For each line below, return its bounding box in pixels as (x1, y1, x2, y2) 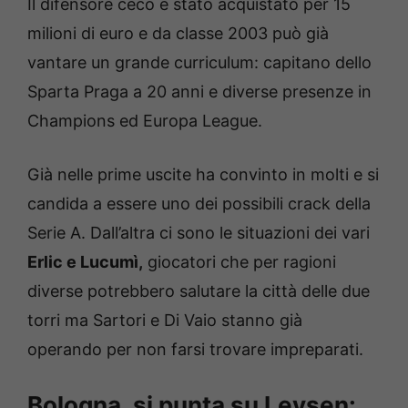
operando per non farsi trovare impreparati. (27, 339, 363, 359)
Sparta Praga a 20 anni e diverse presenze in (27, 81, 372, 101)
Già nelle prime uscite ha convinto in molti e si (27, 164, 379, 184)
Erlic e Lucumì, (27, 251, 143, 271)
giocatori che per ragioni (143, 251, 336, 271)
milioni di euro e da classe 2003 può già (27, 23, 329, 43)
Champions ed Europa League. (27, 110, 262, 130)
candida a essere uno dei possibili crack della (27, 193, 371, 213)
